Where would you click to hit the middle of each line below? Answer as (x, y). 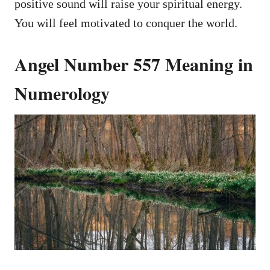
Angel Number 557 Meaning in (134, 64)
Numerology (62, 93)
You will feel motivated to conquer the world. (126, 23)
